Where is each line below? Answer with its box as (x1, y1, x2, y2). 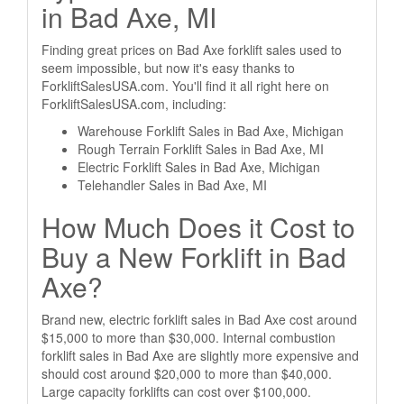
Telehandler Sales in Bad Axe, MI (78, 176, 267, 194)
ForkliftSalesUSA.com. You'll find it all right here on (41, 77, 329, 95)
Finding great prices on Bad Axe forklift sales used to (41, 41, 342, 59)
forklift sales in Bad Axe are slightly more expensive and (41, 346, 359, 364)
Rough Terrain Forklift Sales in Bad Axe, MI (78, 140, 324, 158)
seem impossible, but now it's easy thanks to (41, 59, 295, 77)
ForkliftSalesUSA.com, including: (41, 95, 226, 113)
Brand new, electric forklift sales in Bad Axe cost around (41, 310, 357, 328)
